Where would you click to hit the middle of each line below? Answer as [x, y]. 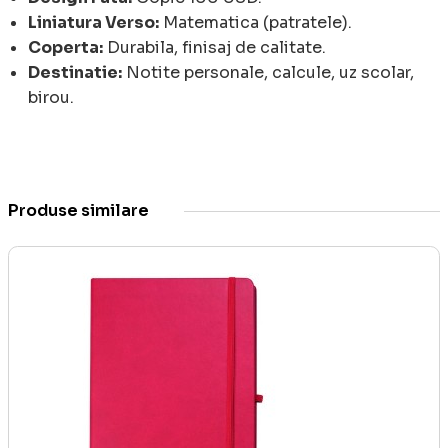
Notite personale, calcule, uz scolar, [268, 73]
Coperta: [65, 48]
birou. [51, 98]
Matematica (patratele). [255, 23]
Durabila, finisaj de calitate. [214, 48]
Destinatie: [75, 73]
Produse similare [78, 211]
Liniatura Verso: [93, 23]
